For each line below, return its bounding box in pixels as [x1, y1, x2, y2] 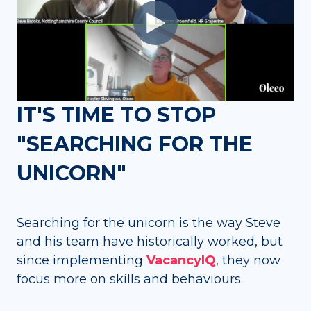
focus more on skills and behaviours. [17, 271, 243, 287]
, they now [216, 252, 280, 268]
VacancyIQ [146, 252, 216, 268]
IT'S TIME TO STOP [17, 102, 216, 128]
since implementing [17, 252, 146, 268]
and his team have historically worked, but [17, 233, 283, 249]
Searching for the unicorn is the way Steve [17, 215, 280, 230]
